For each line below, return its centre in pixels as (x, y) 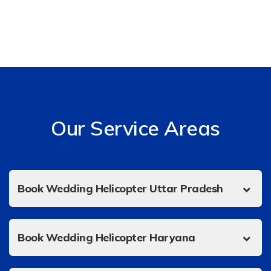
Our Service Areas (135, 127)
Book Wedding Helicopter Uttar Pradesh (120, 188)
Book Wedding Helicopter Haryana (106, 237)
